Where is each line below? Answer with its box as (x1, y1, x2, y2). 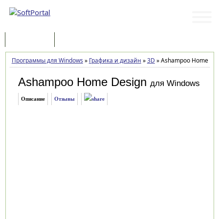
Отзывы (54, 96, 75, 102)
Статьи (65, 36, 85, 45)
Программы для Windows (11, 56, 83, 65)
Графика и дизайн (88, 56, 141, 65)
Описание (21, 96, 45, 102)
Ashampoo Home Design (18, 75, 147, 88)
